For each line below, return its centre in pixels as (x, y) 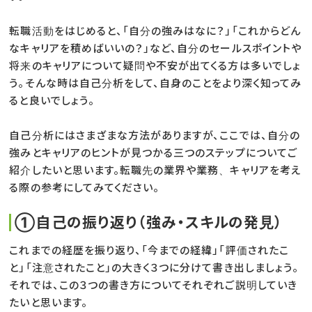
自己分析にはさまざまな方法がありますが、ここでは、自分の (155, 135)
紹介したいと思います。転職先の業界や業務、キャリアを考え (155, 170)
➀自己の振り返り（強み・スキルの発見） (149, 222)
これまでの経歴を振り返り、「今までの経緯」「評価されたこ (149, 250)
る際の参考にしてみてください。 (85, 187)
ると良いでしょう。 (52, 100)
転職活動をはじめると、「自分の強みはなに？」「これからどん (155, 31)
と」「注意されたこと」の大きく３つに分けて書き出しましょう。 (154, 267)
